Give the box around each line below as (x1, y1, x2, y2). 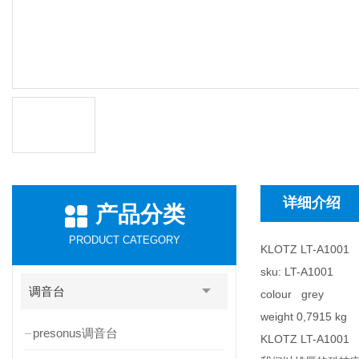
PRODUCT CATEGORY (68, 234, 180, 246)
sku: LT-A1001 (260, 265, 333, 278)
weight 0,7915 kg (260, 310, 347, 323)
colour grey (260, 288, 324, 301)
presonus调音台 (32, 326, 118, 340)
